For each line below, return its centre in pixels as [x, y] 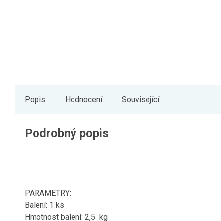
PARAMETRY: [48, 193]
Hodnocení [84, 99]
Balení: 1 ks [44, 205]
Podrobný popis [67, 133]
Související [141, 99]
